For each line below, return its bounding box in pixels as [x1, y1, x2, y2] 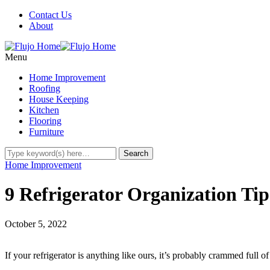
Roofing [29, 83, 60, 93]
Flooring [29, 116, 61, 126]
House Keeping [29, 94, 89, 104]
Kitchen [29, 105, 59, 115]
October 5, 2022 [5, 218, 67, 229]
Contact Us [29, 10, 72, 20]
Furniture [29, 127, 64, 137]
